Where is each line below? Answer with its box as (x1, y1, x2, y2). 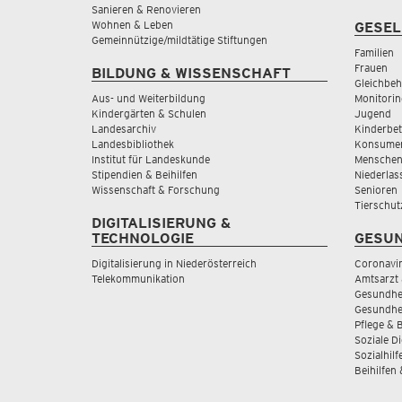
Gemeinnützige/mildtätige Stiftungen (92, 32, 267, 47)
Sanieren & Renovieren (92, 2, 201, 16)
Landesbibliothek (92, 136, 174, 151)
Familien (354, 45, 394, 59)
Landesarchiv (92, 121, 156, 135)
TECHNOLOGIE (92, 229, 194, 247)
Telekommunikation (92, 271, 185, 285)
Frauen (354, 60, 388, 74)
